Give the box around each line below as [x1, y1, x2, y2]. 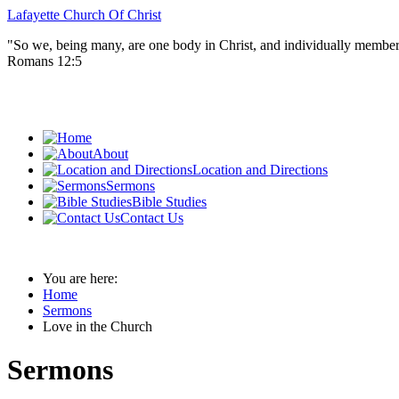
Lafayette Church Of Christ [7, 7, 161, 22]
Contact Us [120, 210, 183, 225]
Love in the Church [43, 319, 152, 334]
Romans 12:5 [7, 53, 82, 69]
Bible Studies [132, 194, 207, 209]
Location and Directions [192, 162, 328, 177]
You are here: [43, 271, 125, 286]
